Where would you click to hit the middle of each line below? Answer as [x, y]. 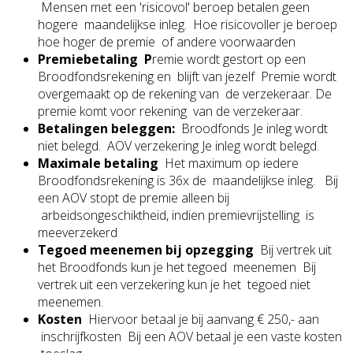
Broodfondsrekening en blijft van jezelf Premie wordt [187, 76]
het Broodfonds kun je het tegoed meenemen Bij [177, 267]
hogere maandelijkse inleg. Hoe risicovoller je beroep [188, 24]
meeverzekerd [78, 232]
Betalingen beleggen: [106, 128]
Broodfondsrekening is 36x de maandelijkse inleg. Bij [188, 180]
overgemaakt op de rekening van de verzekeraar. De [185, 93]
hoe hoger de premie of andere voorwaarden [167, 41]
